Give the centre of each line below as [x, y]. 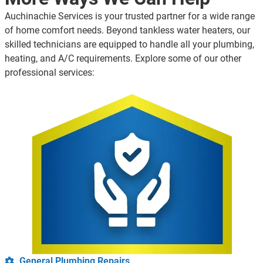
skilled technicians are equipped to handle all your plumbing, [129, 45]
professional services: [50, 73]
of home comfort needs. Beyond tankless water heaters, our [127, 31]
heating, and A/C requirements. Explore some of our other [123, 59]
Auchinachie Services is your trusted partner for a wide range [130, 16]
